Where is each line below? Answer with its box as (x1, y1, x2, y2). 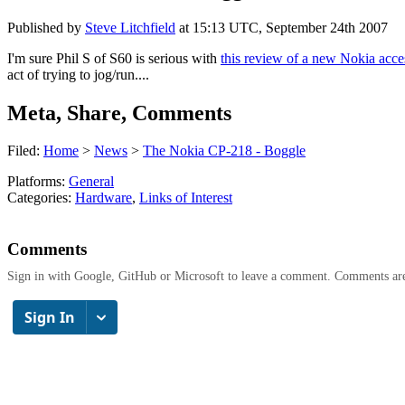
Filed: (7, 143, 43, 159)
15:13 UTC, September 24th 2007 (193, 19, 388, 35)
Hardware (75, 190, 132, 206)
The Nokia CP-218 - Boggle (143, 143, 306, 159)
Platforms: (7, 174, 69, 190)
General (69, 174, 114, 190)
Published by (7, 19, 85, 35)
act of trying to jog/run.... (7, 66, 149, 82)
